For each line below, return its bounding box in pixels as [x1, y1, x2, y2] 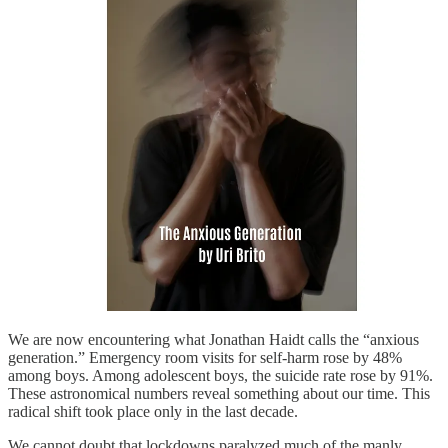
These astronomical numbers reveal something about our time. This [8, 385, 430, 403]
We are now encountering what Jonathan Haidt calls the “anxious [8, 331, 419, 349]
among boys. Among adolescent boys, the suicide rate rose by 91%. [8, 367, 433, 385]
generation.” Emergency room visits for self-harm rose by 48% [8, 349, 402, 367]
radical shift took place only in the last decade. [8, 403, 298, 421]
